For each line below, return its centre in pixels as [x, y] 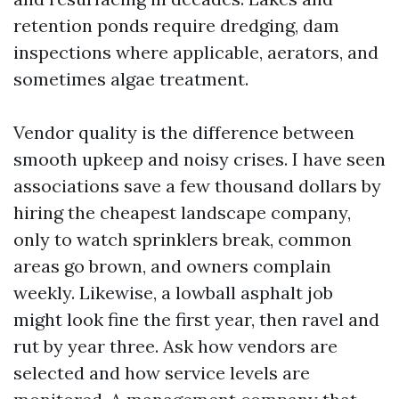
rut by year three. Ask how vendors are [175, 346]
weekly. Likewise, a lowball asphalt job [173, 293]
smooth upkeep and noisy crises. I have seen [199, 159]
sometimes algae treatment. [131, 79]
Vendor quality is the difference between [184, 132]
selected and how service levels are [162, 373]
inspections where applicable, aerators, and [196, 52]
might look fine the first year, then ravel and [196, 319]
